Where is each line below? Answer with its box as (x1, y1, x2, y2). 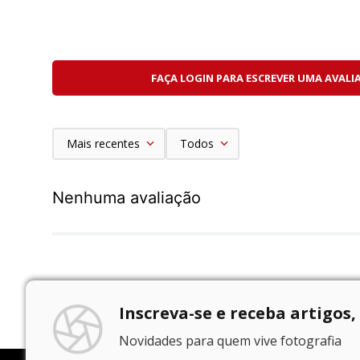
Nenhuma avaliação (52, 187, 201, 207)
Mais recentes (67, 135, 140, 151)
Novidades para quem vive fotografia (119, 332, 342, 350)
